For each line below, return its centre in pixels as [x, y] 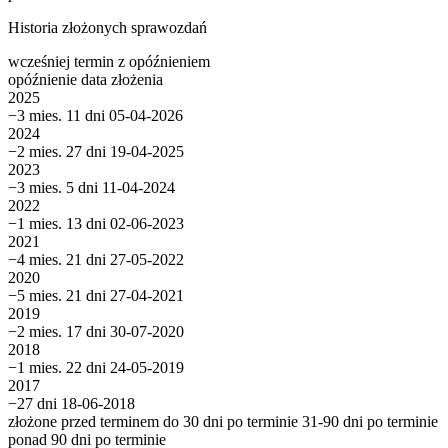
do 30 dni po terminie [230, 422]
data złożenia [122, 80]
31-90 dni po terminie [370, 422]
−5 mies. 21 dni [57, 296]
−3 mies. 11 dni [56, 116]
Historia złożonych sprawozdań [107, 28]
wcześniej [39, 62]
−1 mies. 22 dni [57, 368]
